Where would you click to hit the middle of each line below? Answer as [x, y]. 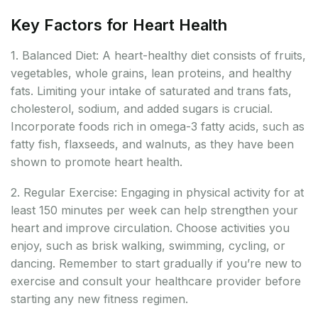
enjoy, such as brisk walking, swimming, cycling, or [148, 246]
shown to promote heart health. [97, 162]
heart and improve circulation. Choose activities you [150, 228]
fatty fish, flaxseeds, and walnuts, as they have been [152, 144]
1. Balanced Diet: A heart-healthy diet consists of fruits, [158, 56]
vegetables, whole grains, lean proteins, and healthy [151, 73]
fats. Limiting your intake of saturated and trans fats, [151, 91]
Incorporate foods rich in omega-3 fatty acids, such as [158, 127]
